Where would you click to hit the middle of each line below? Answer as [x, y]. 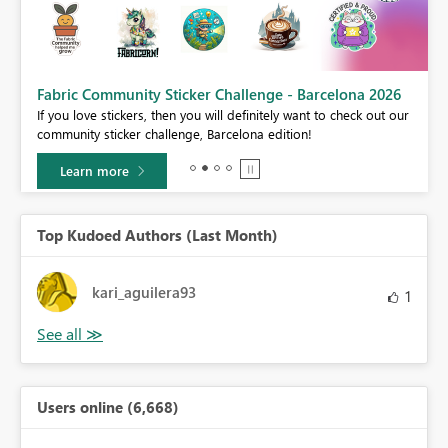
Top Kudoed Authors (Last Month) [157, 234]
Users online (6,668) [108, 406]
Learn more [94, 170]
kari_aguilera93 [144, 291]
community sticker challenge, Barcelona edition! [174, 133]
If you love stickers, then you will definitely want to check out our [223, 114]
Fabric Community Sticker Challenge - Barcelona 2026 [219, 93]
